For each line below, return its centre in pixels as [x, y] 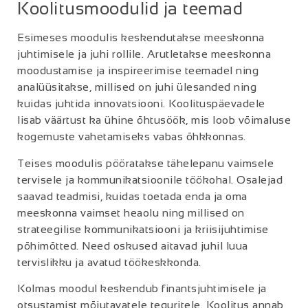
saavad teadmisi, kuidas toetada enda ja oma [132, 196]
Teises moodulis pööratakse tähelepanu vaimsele [145, 163]
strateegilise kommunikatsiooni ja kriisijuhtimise [143, 229]
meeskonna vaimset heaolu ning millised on [131, 212]
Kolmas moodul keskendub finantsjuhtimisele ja [142, 288]
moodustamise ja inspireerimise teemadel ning [138, 71]
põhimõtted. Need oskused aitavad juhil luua [133, 245]
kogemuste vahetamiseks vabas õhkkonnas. [132, 137]
